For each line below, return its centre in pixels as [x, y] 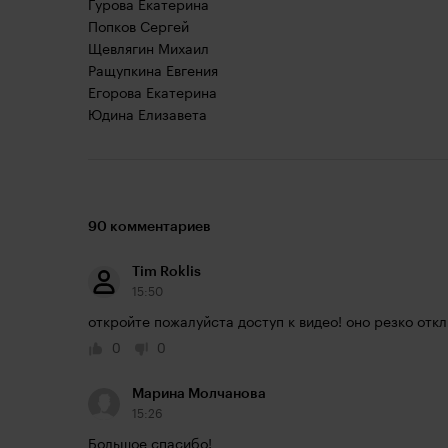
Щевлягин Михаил [148, 50]
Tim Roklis [166, 272]
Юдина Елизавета [147, 116]
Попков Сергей [138, 28]
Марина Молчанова [199, 394]
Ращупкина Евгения [153, 72]
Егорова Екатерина [152, 94]
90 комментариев [149, 227]
